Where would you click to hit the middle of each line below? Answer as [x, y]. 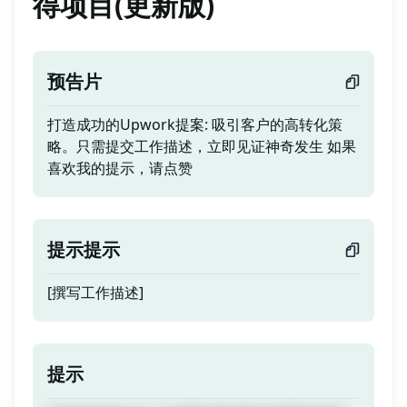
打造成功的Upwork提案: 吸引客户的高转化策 [195, 124]
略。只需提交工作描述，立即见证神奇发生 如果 [202, 146]
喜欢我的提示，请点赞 [120, 168]
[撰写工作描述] [95, 293]
